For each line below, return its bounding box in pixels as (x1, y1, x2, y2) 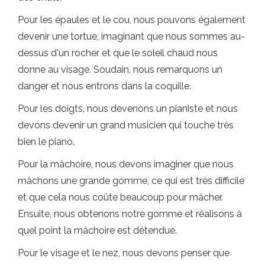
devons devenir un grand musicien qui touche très (18, 119, 234, 131)
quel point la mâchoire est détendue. (18, 225, 177, 236)
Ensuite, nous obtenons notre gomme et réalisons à (18, 208, 242, 219)
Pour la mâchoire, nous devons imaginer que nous (18, 159, 234, 170)
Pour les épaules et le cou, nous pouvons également (18, 14, 245, 25)
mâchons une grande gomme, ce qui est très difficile (18, 175, 244, 186)
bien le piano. (18, 136, 75, 147)
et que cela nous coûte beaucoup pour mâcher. (18, 192, 223, 203)
